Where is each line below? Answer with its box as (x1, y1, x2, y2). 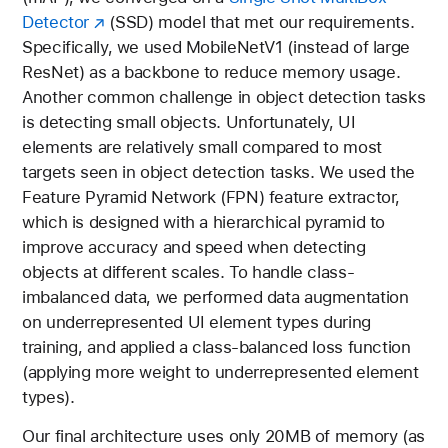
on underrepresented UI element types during (22, 312, 371, 333)
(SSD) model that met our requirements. (104, 12, 415, 33)
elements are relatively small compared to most (22, 137, 382, 158)
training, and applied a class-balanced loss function (22, 337, 411, 358)
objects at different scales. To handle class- (22, 262, 355, 283)
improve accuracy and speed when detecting (22, 237, 366, 258)
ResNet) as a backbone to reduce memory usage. (22, 62, 401, 83)
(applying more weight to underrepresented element (22, 362, 419, 383)
